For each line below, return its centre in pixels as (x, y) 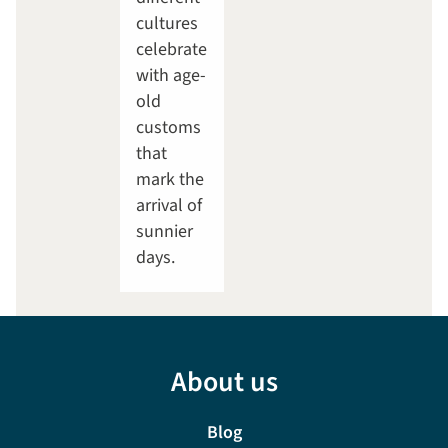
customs (168, 128)
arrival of (169, 206)
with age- (171, 76)
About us (224, 382)
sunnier (164, 232)
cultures (167, 24)
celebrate (171, 50)
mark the (170, 180)
